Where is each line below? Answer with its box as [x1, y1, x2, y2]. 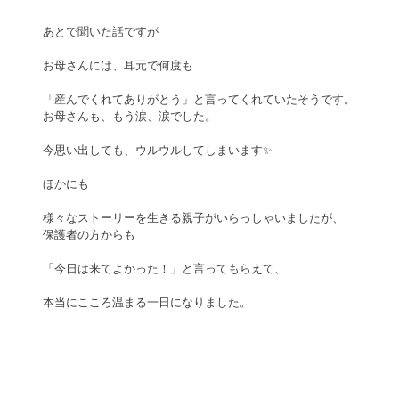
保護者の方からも [43, 226, 135, 242]
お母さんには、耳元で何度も [43, 57, 193, 73]
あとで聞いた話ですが [43, 23, 159, 39]
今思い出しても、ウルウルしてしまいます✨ [43, 142, 273, 158]
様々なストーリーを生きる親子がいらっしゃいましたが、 [43, 209, 344, 225]
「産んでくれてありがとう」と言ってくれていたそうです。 [43, 91, 355, 107]
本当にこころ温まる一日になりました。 [43, 294, 251, 310]
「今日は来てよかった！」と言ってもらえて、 [43, 260, 286, 276]
